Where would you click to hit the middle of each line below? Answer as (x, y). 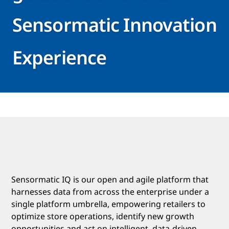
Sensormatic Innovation (114, 25)
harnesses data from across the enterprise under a (110, 192)
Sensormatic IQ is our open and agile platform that (110, 180)
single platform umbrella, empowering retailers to (108, 204)
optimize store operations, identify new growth (103, 216)
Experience (60, 58)
